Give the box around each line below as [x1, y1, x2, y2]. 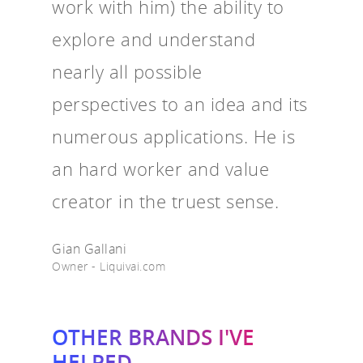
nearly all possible [52, 58, 203, 83]
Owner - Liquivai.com [52, 258, 165, 274]
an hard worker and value [52, 156, 269, 181]
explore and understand [52, 26, 255, 51]
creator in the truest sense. [52, 188, 279, 213]
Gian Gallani [52, 239, 126, 258]
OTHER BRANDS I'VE [52, 322, 254, 351]
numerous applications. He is [52, 123, 295, 148]
